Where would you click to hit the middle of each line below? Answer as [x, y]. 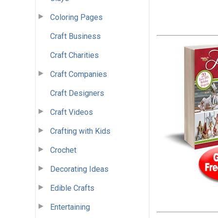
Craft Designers [77, 93]
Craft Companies [79, 74]
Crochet [63, 150]
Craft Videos [72, 112]
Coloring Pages [76, 17]
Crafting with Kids [80, 131]
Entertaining [70, 207]
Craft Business [75, 36]
